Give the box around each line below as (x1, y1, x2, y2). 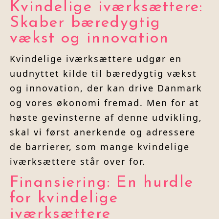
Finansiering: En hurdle (10, 175, 194, 191)
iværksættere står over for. (10, 155, 146, 168)
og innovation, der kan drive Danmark (10, 82, 202, 94)
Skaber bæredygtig (10, 15, 161, 31)
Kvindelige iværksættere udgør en (10, 53, 182, 65)
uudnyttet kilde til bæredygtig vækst (10, 67, 197, 80)
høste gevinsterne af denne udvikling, (10, 111, 202, 124)
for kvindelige (10, 191, 118, 207)
